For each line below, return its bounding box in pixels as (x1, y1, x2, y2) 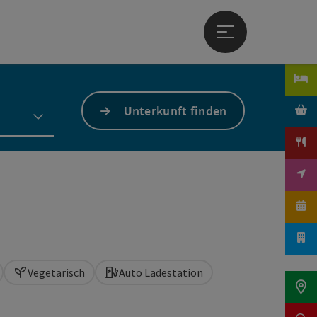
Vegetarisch (28, 265, 85, 279)
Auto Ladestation (119, 265, 203, 279)
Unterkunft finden (123, 103, 227, 119)
